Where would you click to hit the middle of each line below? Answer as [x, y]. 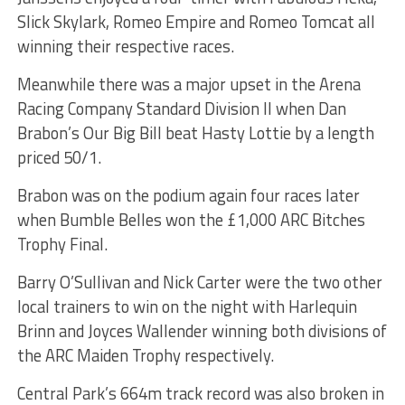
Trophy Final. [62, 245]
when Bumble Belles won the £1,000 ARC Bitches [191, 220]
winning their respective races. [125, 47]
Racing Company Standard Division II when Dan [181, 109]
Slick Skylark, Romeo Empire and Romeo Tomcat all [196, 22]
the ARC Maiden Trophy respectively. [145, 356]
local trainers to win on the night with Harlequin [187, 307]
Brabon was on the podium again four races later [188, 196]
